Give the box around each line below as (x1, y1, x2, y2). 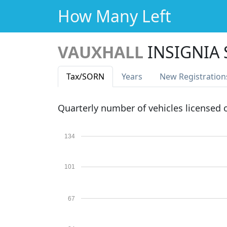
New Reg (160, 71, 194, 82)
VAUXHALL (58, 41, 143, 63)
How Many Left (58, 5, 171, 27)
